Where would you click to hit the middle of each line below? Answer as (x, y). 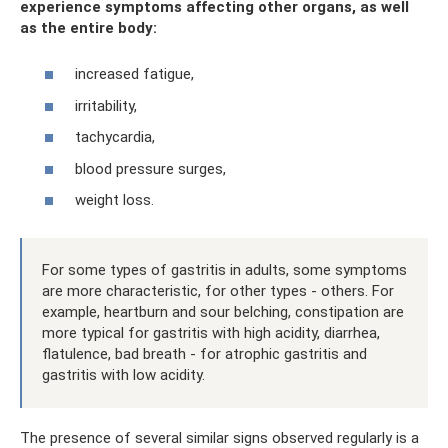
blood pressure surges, (150, 168)
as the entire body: (88, 27)
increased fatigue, (134, 74)
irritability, (106, 105)
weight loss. (114, 200)
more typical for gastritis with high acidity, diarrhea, (211, 333)
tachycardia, (115, 137)
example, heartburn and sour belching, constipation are (223, 312)
